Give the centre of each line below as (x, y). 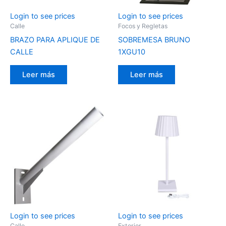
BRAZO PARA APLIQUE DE (55, 40)
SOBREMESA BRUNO (154, 40)
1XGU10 (132, 52)
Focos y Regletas (143, 26)
